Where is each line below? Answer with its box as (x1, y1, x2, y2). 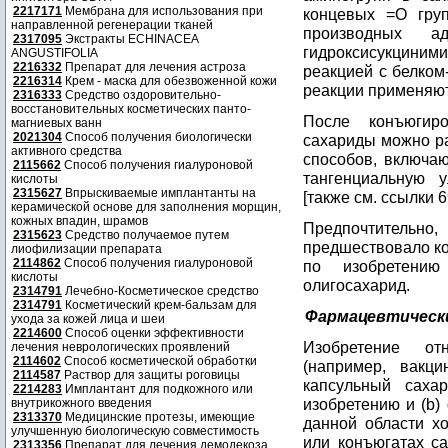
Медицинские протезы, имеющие (62, 410, 255, 424)
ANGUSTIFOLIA (11, 46, 98, 60)
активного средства (11, 144, 122, 158)
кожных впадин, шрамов (11, 214, 148, 228)
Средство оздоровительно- (62, 88, 221, 102)
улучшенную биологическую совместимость (11, 424, 259, 438)
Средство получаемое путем (62, 228, 229, 242)
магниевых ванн (11, 116, 102, 130)
